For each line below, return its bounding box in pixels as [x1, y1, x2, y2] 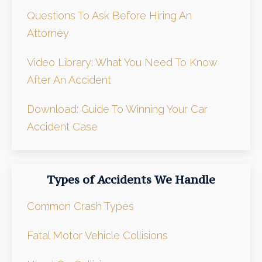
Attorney [26, 26, 69, 39]
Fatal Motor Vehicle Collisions [26, 229, 168, 242]
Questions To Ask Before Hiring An [26, 9, 192, 22]
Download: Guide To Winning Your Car [26, 102, 208, 115]
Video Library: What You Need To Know [26, 56, 218, 68]
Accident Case [26, 120, 98, 133]
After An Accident [26, 73, 111, 86]
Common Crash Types [26, 200, 134, 213]
